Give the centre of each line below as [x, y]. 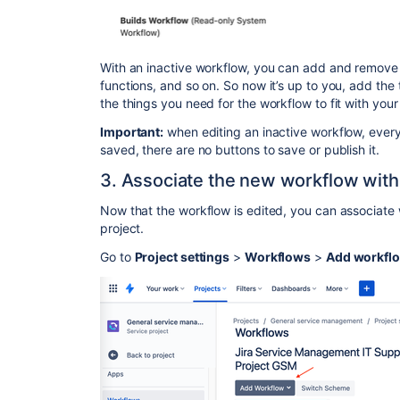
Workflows [278, 257]
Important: [132, 132]
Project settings [182, 257]
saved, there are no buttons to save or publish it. [240, 150]
